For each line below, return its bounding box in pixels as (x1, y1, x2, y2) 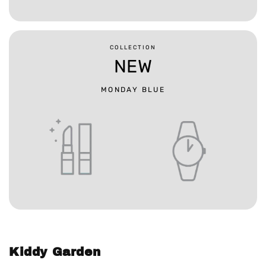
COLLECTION (110, 43, 156, 50)
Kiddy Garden (9, 245, 101, 258)
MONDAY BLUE (100, 85, 166, 94)
